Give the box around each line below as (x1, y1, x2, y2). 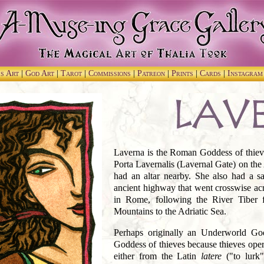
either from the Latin (114, 251, 201, 261)
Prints (171, 69, 196, 78)
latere (201, 251, 222, 261)
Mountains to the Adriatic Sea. (114, 206, 226, 216)
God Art (25, 69, 57, 78)
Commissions (88, 69, 133, 78)
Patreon (137, 69, 167, 78)
